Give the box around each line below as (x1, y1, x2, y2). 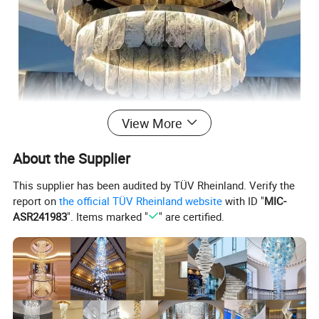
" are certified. (158, 209, 224, 224)
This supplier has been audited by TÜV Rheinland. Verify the (13, 177, 296, 192)
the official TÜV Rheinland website (59, 193, 223, 208)
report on (13, 193, 60, 208)
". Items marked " (67, 209, 149, 224)
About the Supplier (13, 148, 131, 168)
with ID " (222, 193, 265, 208)
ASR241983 (13, 209, 68, 224)
